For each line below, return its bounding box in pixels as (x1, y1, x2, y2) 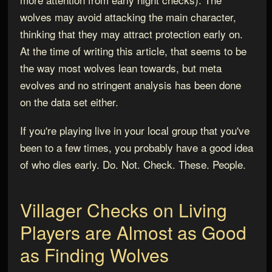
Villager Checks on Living (19, 196, 227, 223)
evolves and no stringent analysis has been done (19, 77, 241, 93)
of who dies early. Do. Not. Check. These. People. (19, 156, 246, 172)
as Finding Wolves (19, 241, 169, 268)
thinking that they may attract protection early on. (19, 26, 243, 42)
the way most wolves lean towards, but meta (19, 60, 222, 76)
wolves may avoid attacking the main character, (19, 9, 236, 25)
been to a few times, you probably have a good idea (19, 139, 253, 155)
